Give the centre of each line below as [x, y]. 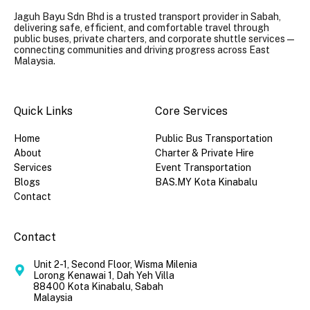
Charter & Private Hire [204, 153]
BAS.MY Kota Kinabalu [206, 182]
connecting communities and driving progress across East [142, 49]
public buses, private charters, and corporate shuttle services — [154, 38]
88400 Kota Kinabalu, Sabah [99, 286]
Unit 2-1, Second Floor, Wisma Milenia [116, 264]
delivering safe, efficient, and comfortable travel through [142, 27]
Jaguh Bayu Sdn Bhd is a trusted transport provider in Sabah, [147, 16]
